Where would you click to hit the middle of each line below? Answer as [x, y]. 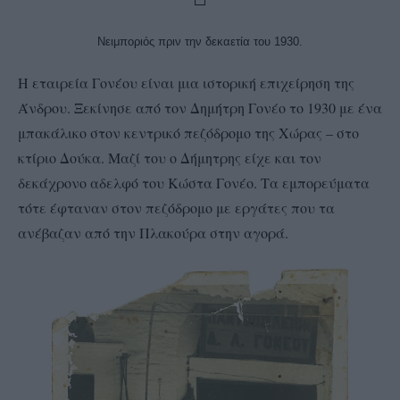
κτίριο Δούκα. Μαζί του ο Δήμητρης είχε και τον [170, 158]
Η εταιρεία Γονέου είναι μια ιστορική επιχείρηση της [186, 83]
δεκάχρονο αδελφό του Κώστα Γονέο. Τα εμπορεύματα [194, 183]
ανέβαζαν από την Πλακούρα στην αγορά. [153, 233]
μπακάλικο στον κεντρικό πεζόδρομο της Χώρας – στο [188, 133]
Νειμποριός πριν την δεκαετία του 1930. [200, 42]
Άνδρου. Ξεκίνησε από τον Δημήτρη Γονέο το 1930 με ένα [200, 108]
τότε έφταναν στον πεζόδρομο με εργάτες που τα [176, 208]
